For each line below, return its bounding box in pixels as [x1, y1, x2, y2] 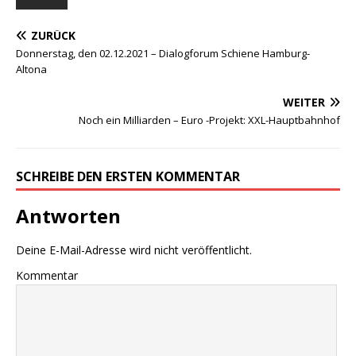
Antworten [16, 203, 121, 230]
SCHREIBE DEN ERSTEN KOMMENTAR [16, 168, 240, 186]
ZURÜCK [31, 28, 75, 44]
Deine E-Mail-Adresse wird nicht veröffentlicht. [16, 242, 252, 258]
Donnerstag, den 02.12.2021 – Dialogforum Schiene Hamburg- [16, 46, 310, 61]
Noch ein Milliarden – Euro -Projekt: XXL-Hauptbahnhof [79, 113, 340, 128]
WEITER [283, 95, 325, 110]
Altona [16, 62, 47, 77]
